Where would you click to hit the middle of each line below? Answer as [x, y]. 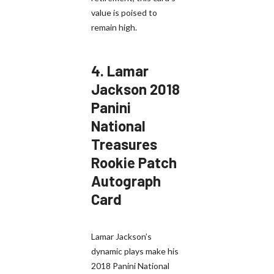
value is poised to [124, 12]
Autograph [126, 180]
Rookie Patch [134, 162]
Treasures [124, 144]
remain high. [114, 27]
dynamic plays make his [135, 251]
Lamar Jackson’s [121, 236]
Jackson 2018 [135, 89]
